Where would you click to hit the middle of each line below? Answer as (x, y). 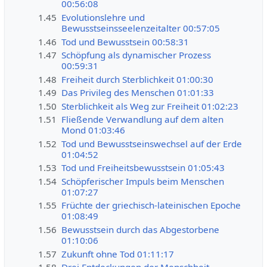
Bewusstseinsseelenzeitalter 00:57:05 (141, 28)
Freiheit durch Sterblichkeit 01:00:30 (138, 79)
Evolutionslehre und (103, 18)
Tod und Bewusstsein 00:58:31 (125, 41)
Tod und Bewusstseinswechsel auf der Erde (152, 143)
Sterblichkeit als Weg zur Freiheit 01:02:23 (150, 106)
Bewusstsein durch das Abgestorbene (141, 230)
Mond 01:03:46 (94, 130)
